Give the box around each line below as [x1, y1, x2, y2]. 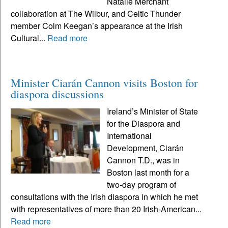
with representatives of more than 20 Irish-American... [11, 203, 202, 215]
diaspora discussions [11, 85, 104, 101]
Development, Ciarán [107, 141, 184, 154]
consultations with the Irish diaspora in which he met [11, 190, 198, 203]
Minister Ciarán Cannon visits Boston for [11, 74, 197, 90]
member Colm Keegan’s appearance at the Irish [11, 19, 183, 32]
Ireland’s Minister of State [107, 105, 198, 117]
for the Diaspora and [107, 117, 181, 129]
